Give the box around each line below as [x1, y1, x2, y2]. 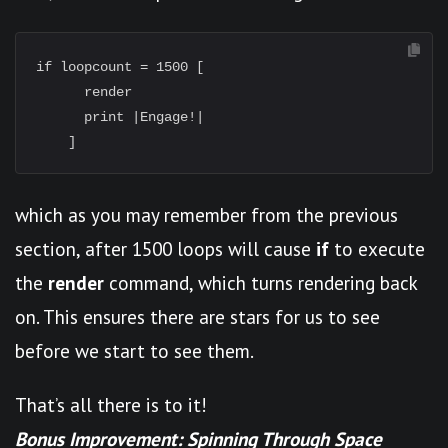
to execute [329, 236, 425, 261]
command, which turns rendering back [104, 270, 417, 295]
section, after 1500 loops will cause [15, 236, 316, 261]
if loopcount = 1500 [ [36, 59, 204, 75]
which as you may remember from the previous [15, 202, 398, 227]
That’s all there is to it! [15, 392, 207, 417]
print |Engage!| [36, 109, 204, 125]
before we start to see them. [15, 338, 254, 363]
